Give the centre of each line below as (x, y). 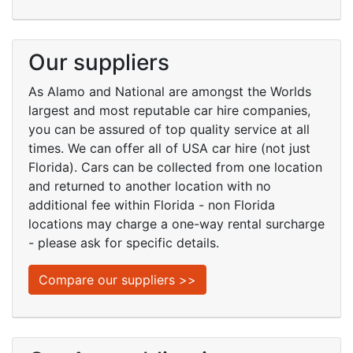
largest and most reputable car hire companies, (169, 110)
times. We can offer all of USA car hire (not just (169, 148)
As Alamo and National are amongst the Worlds (170, 91)
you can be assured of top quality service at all (169, 129)
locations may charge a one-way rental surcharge (176, 224)
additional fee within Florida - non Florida (152, 205)
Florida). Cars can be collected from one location (175, 167)
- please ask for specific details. (124, 243)
